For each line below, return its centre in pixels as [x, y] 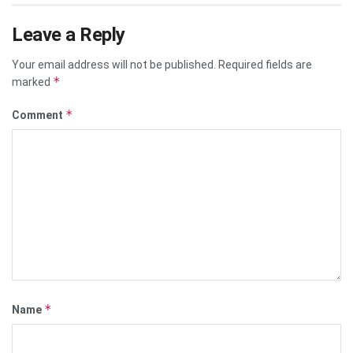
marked [32, 82]
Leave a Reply [69, 35]
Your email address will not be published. [114, 65]
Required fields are [265, 65]
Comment [39, 115]
